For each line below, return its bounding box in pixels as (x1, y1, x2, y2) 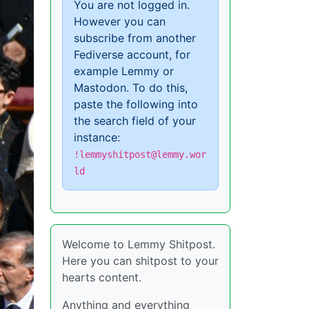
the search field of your (74, 113, 196, 128)
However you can (74, 14, 166, 28)
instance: (74, 130, 120, 144)
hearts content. (62, 270, 141, 284)
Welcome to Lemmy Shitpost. (62, 237, 215, 251)
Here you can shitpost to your (62, 253, 219, 268)
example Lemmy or (74, 63, 174, 78)
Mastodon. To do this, (74, 80, 188, 94)
